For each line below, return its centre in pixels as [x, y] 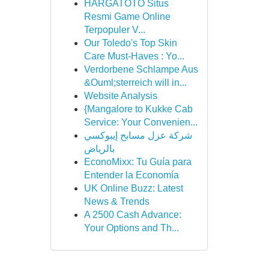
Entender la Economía [131, 175]
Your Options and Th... [131, 228]
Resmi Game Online [127, 17]
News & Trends [116, 201]
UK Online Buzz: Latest [133, 188]
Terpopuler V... [114, 30]
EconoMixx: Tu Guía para [138, 162]
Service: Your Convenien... [141, 122]
